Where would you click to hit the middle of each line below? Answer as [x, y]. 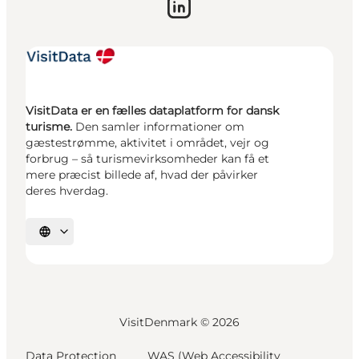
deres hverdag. [67, 191]
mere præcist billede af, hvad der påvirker [142, 175]
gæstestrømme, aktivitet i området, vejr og [147, 143]
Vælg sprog [70, 237]
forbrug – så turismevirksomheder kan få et [147, 159]
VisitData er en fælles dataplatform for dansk [152, 111]
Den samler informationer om [158, 127]
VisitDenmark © [165, 322]
